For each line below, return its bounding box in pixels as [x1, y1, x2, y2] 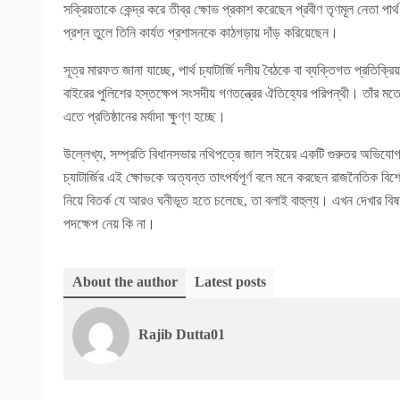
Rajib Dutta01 [138, 326, 225, 342]
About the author [72, 273, 178, 289]
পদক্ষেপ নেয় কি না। [63, 215, 155, 231]
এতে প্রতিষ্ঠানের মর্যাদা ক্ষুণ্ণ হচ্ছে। [63, 108, 226, 124]
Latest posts [195, 273, 266, 289]
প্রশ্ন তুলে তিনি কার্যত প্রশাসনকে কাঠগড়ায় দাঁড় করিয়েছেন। [63, 24, 338, 40]
